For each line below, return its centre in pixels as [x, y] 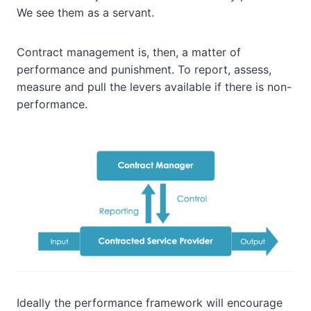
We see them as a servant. [85, 13]
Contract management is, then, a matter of [129, 52]
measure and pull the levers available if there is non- [154, 87]
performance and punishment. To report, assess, [144, 70]
